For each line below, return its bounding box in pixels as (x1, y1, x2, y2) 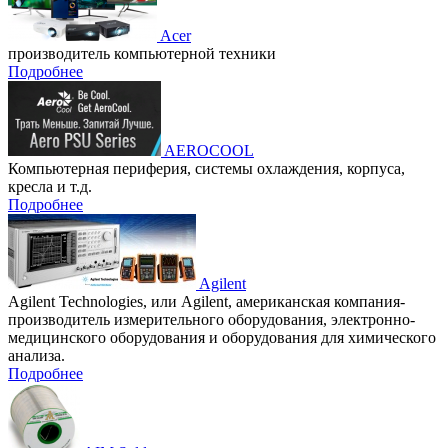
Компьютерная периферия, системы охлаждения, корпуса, (8, 159, 405, 177)
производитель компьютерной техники (8, 44, 276, 62)
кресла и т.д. (8, 177, 92, 195)
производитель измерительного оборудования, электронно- (8, 310, 415, 328)
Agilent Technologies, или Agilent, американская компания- (8, 292, 405, 310)
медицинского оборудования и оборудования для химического (8, 328, 436, 346)
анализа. (8, 346, 65, 364)
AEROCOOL (164, 141, 254, 159)
